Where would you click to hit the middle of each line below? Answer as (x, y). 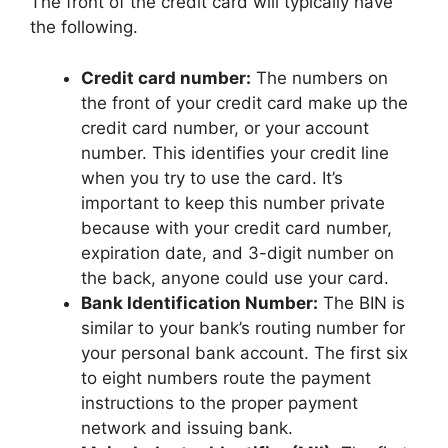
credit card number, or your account (225, 127)
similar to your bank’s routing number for (243, 327)
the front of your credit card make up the (244, 102)
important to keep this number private (233, 202)
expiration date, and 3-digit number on (237, 252)
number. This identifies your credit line (235, 152)
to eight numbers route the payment (226, 377)
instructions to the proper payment (219, 402)
